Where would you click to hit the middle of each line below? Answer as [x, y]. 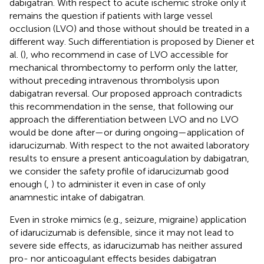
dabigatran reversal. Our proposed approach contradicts [126, 93]
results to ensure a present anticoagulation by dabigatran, [129, 158]
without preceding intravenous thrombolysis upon [114, 80]
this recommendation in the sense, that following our [121, 106]
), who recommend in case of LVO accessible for [126, 54]
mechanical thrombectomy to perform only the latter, [124, 67]
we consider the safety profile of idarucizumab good [119, 171]
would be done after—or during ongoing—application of [127, 132]
